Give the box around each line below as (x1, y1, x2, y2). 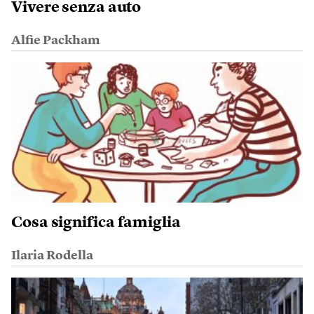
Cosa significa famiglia (11, 215, 181, 231)
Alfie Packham (11, 34, 100, 48)
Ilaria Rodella (11, 250, 93, 263)
